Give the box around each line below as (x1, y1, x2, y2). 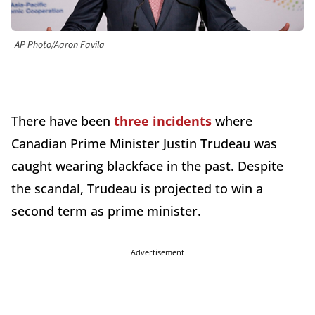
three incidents (114, 112, 212, 130)
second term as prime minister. (11, 202, 201, 220)
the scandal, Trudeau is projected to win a (11, 180, 263, 198)
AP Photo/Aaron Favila (15, 38, 105, 53)
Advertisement (131, 247, 184, 258)
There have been (11, 112, 114, 130)
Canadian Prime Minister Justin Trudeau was (11, 135, 277, 153)
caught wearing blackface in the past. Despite (11, 157, 283, 175)
